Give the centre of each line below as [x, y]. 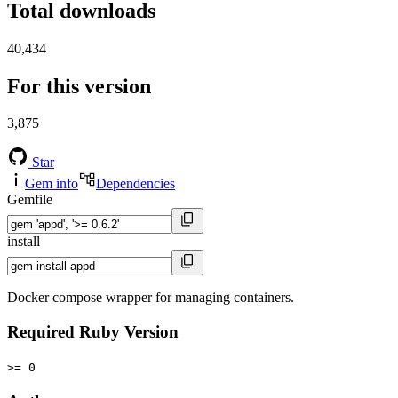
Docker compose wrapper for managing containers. [151, 298]
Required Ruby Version [93, 332]
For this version [79, 86]
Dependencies [135, 184]
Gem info [52, 184]
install [24, 242]
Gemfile [30, 200]
